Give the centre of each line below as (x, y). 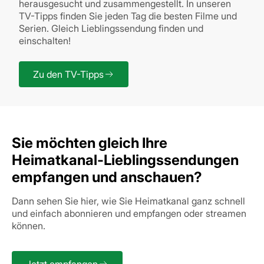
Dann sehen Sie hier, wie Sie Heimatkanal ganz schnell (128, 201)
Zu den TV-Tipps (68, 74)
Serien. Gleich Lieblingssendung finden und (111, 28)
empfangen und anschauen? (107, 177)
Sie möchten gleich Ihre (90, 143)
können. (29, 225)
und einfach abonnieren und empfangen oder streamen (129, 213)
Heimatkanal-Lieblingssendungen (125, 160)
